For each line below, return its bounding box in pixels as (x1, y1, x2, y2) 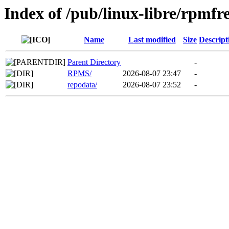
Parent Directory (67, 58, 121, 67)
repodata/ (67, 80, 97, 89)
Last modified (128, 35, 176, 44)
